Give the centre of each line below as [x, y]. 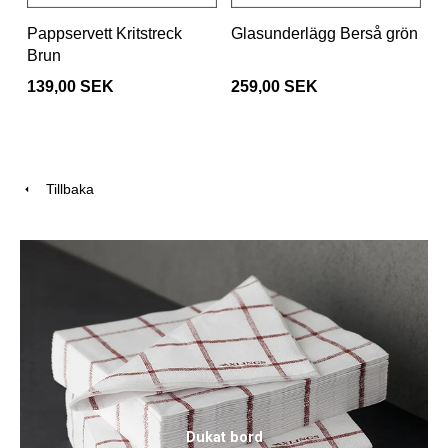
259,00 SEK [274, 87]
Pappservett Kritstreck [104, 34]
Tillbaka [64, 189]
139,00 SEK [70, 87]
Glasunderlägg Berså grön [324, 34]
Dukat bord [224, 436]
